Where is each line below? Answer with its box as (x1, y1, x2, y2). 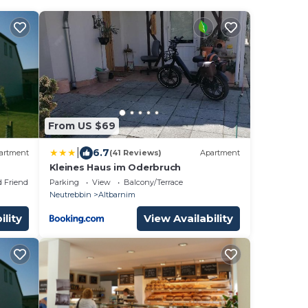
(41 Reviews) (109, 148, 162, 157)
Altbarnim (98, 189, 135, 199)
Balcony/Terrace (123, 177, 183, 187)
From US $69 (47, 120, 115, 132)
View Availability (144, 211, 233, 225)
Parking (49, 177, 79, 187)
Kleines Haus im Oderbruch (49, 161, 181, 173)
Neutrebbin (49, 189, 91, 199)
